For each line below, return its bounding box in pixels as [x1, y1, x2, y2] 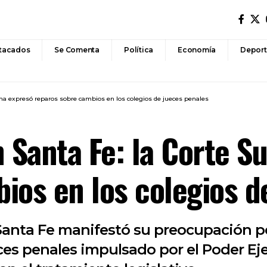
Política [124, 45, 154, 55]
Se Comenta [54, 45, 100, 55]
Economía [178, 45, 216, 55]
